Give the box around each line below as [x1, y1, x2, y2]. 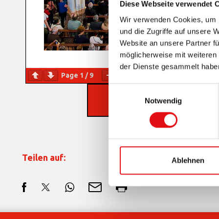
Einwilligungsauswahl [108, 85, 176, 93]
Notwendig [144, 96, 182, 105]
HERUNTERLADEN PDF [129, 95, 214, 105]
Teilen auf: [22, 153, 66, 163]
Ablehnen [172, 156, 204, 165]
